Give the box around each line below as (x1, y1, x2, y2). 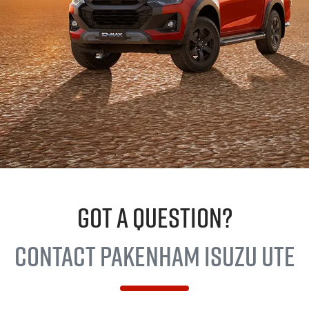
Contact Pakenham (14, 237, 204, 275)
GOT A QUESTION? (77, 199, 232, 237)
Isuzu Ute (203, 237, 295, 275)
